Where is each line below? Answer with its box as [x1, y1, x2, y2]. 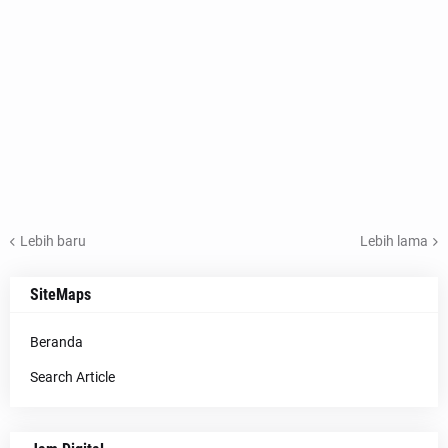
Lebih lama [360, 232, 428, 249]
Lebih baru [20, 232, 86, 249]
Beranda [30, 334, 83, 351]
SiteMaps [30, 285, 91, 305]
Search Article [30, 369, 115, 386]
